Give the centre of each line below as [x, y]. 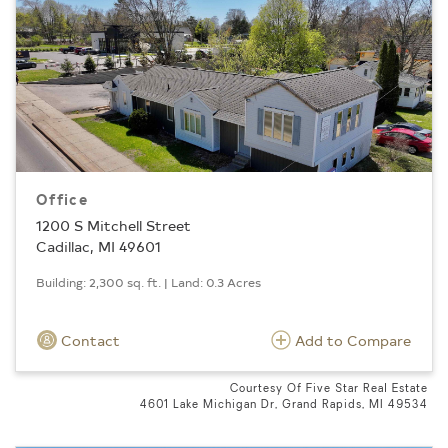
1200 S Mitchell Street [113, 225]
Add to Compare [353, 340]
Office [62, 200]
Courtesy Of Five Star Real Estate [329, 389]
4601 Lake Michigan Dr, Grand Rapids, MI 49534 [284, 405]
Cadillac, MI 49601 [98, 246]
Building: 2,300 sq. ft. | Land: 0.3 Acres [148, 281]
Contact [88, 340]
